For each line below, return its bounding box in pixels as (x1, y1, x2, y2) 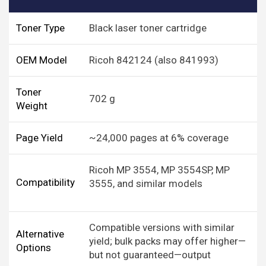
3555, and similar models (89, 178, 202, 190)
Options (16, 242, 51, 254)
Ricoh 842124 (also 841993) (89, 54, 218, 66)
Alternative (16, 228, 64, 240)
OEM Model (16, 54, 67, 66)
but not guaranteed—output (89, 249, 211, 261)
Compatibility (16, 176, 75, 189)
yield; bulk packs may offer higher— (89, 235, 246, 248)
